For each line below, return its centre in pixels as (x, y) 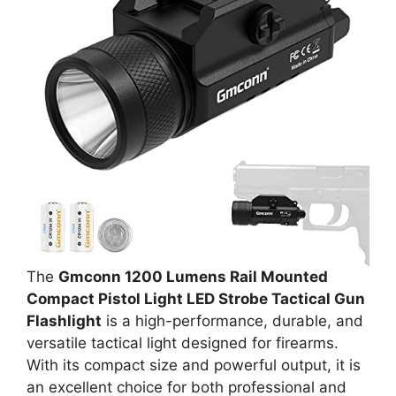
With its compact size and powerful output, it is (194, 365)
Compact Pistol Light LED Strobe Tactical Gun (196, 299)
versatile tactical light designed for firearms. (183, 343)
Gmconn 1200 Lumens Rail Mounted (193, 277)
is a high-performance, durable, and (232, 321)
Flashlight (64, 321)
